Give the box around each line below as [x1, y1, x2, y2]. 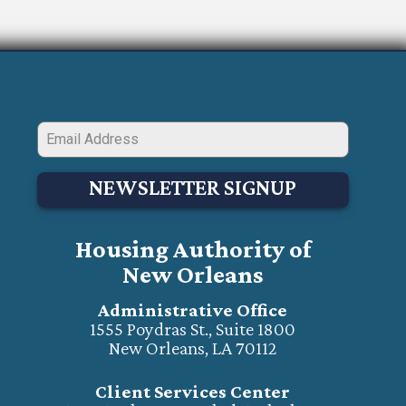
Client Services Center [95, 381, 291, 403]
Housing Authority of [74, 234, 311, 263]
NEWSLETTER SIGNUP [89, 174, 297, 199]
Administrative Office [98, 298, 288, 321]
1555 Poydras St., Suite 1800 [90, 317, 296, 340]
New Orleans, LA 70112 [109, 336, 277, 359]
